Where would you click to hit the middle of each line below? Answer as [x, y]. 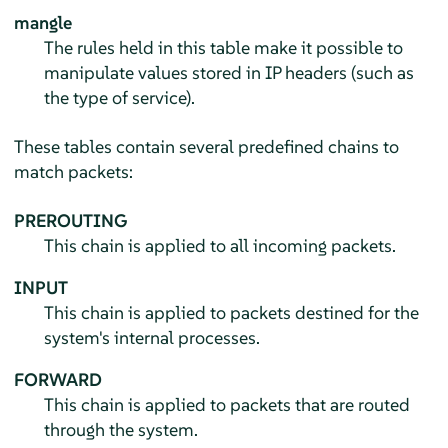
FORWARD [57, 379]
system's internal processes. [151, 337]
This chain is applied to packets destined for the [231, 312]
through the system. [120, 429]
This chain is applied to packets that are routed [226, 404]
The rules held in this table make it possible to [223, 47]
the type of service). [119, 97]
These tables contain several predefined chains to [206, 146]
